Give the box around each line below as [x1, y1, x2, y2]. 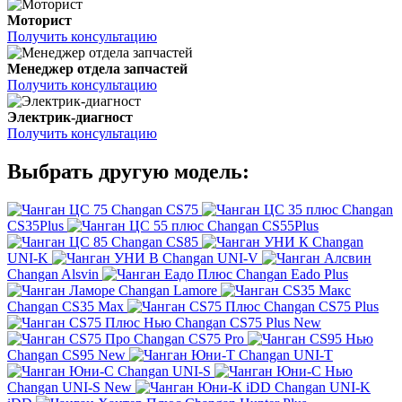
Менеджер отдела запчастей [7, 61, 188, 77]
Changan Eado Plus [236, 267, 348, 283]
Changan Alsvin [7, 267, 99, 283]
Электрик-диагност [7, 109, 133, 126]
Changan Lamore [118, 283, 217, 299]
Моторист [7, 13, 72, 29]
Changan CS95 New [7, 347, 126, 363]
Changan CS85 [111, 234, 198, 250]
